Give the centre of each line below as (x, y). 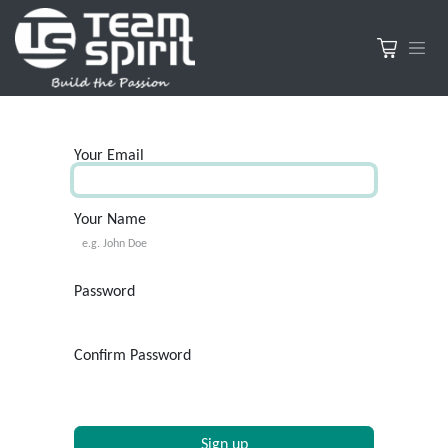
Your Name (110, 220)
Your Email (109, 156)
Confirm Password (132, 356)
